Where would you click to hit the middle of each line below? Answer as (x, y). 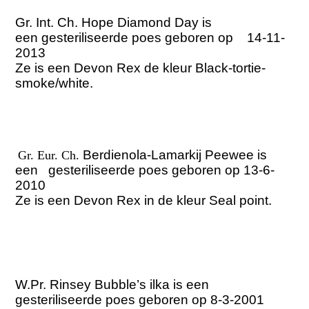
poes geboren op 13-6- (205, 170)
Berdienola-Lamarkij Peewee (170, 155)
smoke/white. (54, 83)
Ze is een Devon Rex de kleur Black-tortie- (141, 68)
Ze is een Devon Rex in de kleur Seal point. (144, 201)
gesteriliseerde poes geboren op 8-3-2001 (142, 300)
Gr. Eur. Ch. (51, 156)
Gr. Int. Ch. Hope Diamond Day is (114, 23)
